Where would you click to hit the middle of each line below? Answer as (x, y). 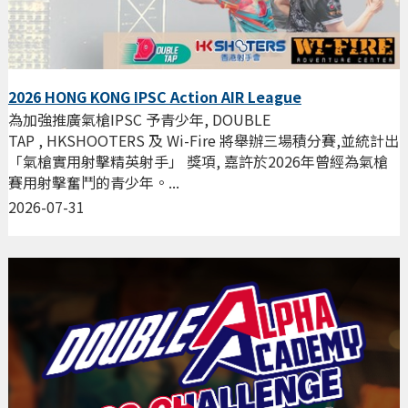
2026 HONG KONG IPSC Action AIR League (154, 97)
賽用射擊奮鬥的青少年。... (93, 183)
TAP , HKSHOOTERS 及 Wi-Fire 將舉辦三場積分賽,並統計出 (203, 141)
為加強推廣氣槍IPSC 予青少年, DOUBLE (139, 120)
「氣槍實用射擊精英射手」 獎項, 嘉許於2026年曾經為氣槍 (198, 162)
